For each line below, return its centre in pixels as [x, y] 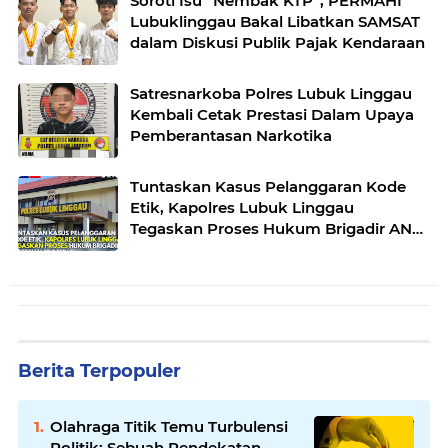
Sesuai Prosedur [191, 250]
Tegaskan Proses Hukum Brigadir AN [271, 229]
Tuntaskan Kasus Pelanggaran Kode [268, 187]
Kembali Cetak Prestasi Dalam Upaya [272, 115]
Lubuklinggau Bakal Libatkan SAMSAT [275, 22]
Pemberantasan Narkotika [231, 136]
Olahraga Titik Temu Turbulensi [169, 427]
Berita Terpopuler [99, 371]
